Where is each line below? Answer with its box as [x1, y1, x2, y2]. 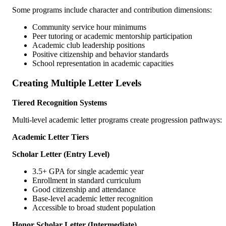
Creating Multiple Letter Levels [12, 77, 141, 88]
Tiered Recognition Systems [12, 98, 107, 107]
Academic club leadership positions [32, 41, 145, 50]
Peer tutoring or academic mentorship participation [32, 32, 192, 41]
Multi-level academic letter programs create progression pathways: [12, 115, 222, 124]
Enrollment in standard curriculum [32, 176, 141, 185]
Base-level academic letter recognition [32, 194, 153, 203]
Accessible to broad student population [32, 203, 155, 212]
